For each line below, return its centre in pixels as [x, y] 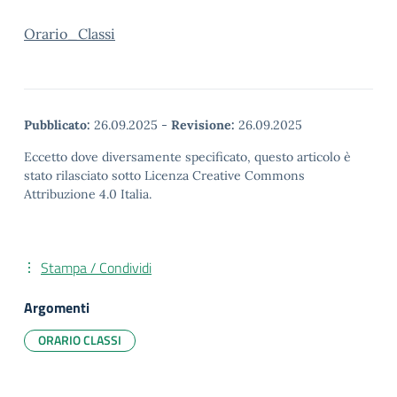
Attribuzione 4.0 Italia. [88, 194]
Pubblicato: [57, 125]
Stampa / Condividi [96, 268]
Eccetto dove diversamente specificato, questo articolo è [187, 157]
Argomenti [57, 307]
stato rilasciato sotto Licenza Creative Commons [164, 175]
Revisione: [203, 125]
